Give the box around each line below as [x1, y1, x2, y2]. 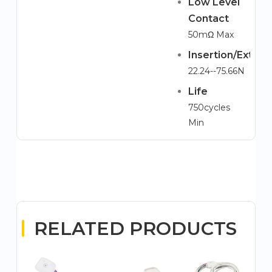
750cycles [188, 102, 230, 113]
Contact [188, 13, 229, 24]
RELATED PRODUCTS [33, 217, 237, 240]
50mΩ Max [188, 29, 234, 40]
